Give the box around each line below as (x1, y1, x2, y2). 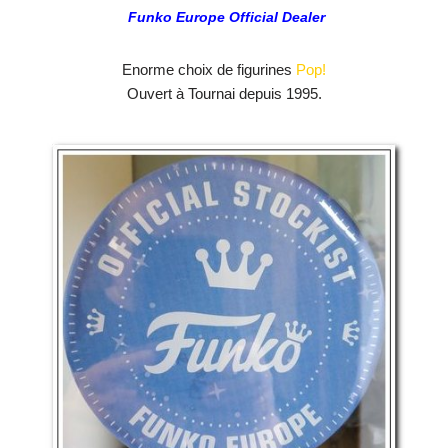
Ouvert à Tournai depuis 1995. (126, 85, 322, 103)
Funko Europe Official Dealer (127, 9, 325, 26)
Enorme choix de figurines (122, 61, 296, 79)
